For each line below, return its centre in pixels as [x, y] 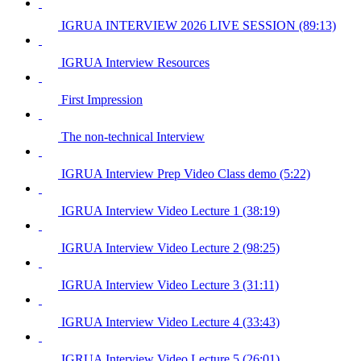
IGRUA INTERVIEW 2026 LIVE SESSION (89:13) [199, 25]
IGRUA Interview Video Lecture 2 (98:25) [170, 247]
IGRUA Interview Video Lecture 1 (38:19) [170, 210]
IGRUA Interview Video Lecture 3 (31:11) [170, 284]
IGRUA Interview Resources [135, 62]
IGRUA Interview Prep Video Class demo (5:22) [186, 173]
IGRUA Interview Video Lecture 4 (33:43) [170, 322]
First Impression [102, 99]
